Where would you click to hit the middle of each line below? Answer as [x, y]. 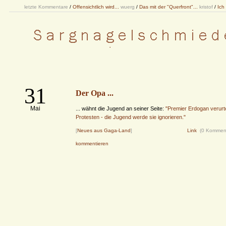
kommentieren [92, 144]
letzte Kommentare [46, 7]
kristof [206, 7]
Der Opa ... [95, 93]
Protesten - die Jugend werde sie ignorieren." [131, 117]
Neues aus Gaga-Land [104, 130]
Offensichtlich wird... [96, 7]
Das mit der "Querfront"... [168, 7]
